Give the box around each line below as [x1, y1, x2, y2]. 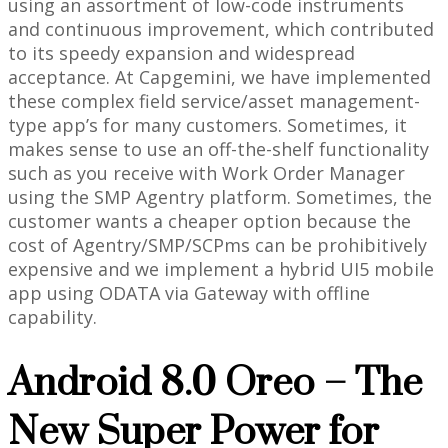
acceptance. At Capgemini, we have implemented [8, 65, 431, 90]
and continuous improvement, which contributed [8, 17, 434, 42]
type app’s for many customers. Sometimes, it [8, 113, 407, 138]
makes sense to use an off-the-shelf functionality [8, 137, 429, 162]
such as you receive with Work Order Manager [8, 161, 405, 186]
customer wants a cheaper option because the [8, 209, 411, 234]
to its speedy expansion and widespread [8, 41, 355, 66]
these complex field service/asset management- [8, 89, 420, 114]
